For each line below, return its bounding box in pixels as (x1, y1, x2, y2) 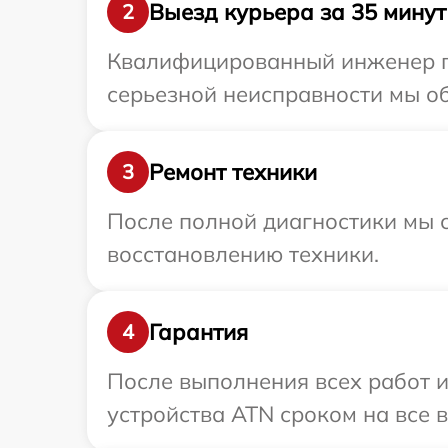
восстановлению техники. (107, 240, 379, 269)
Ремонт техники (149, 157, 317, 186)
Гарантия (149, 317, 248, 346)
